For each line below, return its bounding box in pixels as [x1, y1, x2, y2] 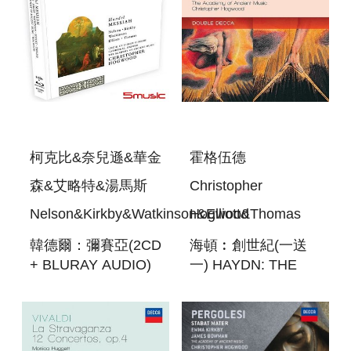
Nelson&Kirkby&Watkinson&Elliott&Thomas [30, 205, 301, 222]
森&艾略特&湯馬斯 [30, 177, 147, 194]
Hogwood [190, 205, 249, 222]
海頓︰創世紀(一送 [190, 237, 307, 253]
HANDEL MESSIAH [30, 276, 154, 292]
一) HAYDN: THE [190, 256, 297, 273]
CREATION [190, 276, 262, 292]
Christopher [190, 177, 262, 194]
